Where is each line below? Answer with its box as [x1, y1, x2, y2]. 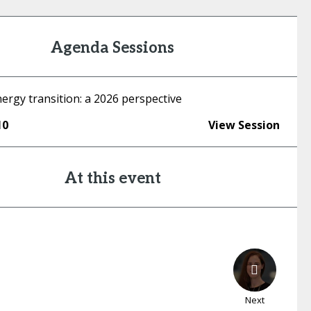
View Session [208, 117, 280, 133]
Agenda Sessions [51, 39, 175, 57]
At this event [64, 169, 161, 187]
